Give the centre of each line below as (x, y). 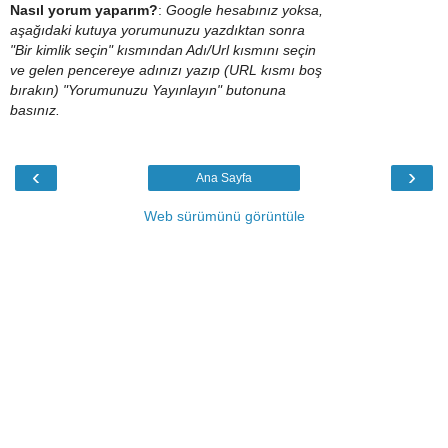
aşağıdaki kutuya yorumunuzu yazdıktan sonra (157, 30)
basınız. (35, 110)
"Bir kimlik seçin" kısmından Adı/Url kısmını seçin (163, 50)
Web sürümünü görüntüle (224, 215)
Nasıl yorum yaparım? (84, 10)
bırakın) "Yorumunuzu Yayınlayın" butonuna (148, 90)
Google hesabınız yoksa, (244, 10)
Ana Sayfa (224, 177)
